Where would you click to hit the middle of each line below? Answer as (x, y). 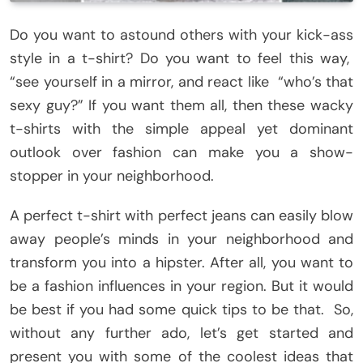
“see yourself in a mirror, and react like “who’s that (181, 82)
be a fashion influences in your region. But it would (181, 286)
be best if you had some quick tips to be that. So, (181, 310)
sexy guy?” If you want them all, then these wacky (181, 106)
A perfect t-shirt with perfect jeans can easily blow (181, 216)
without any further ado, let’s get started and (181, 333)
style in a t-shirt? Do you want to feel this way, (181, 59)
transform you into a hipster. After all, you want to (181, 263)
